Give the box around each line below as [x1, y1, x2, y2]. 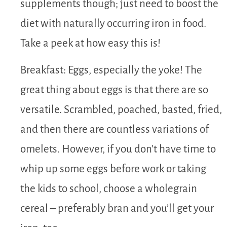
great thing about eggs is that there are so [20, 84, 208, 96]
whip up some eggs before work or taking [20, 163, 206, 175]
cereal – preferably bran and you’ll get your [20, 203, 214, 215]
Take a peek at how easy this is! [20, 37, 161, 49]
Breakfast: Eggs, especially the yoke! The [20, 64, 202, 77]
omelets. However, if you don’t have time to [20, 143, 216, 156]
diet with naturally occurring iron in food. [20, 17, 206, 29]
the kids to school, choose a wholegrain [20, 183, 197, 195]
